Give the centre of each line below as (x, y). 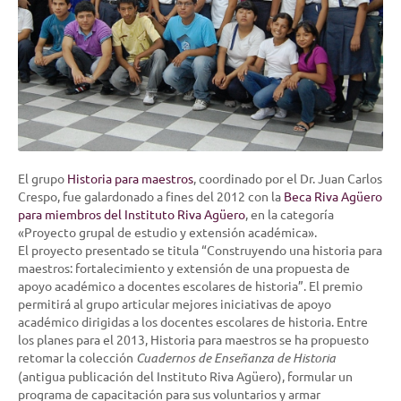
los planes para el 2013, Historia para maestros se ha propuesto (193, 340)
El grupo (43, 179)
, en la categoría (290, 214)
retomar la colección (77, 358)
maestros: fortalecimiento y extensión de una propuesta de (184, 268)
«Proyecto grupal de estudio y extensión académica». (167, 232)
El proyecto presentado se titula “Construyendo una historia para (200, 250)
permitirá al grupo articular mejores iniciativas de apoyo (175, 304)
